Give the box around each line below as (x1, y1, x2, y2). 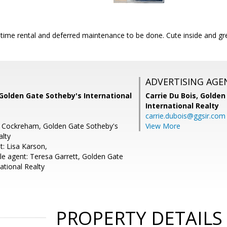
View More (145, 121, 180, 131)
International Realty (145, 101, 219, 110)
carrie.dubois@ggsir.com (145, 111, 225, 121)
